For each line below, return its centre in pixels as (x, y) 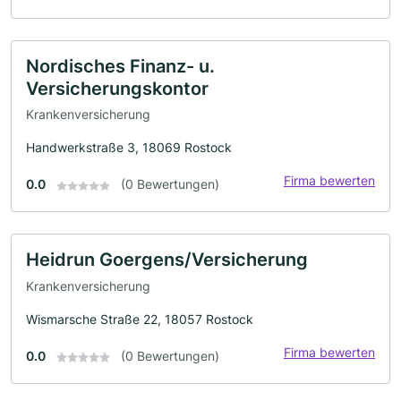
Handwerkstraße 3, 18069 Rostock (129, 148)
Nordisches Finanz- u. (120, 66)
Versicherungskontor (117, 88)
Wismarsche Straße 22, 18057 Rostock (140, 319)
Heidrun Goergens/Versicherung (167, 260)
